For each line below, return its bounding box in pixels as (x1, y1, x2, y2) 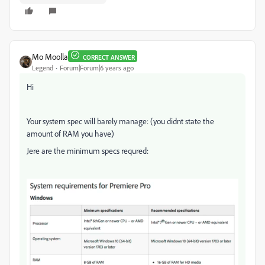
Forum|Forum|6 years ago (60, 63, 134, 72)
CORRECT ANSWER (83, 53, 135, 62)
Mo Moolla (32, 51, 68, 62)
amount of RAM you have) (27, 128, 114, 138)
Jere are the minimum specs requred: (27, 145, 148, 156)
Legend (32, 63, 53, 72)
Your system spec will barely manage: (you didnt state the (27, 115, 214, 126)
